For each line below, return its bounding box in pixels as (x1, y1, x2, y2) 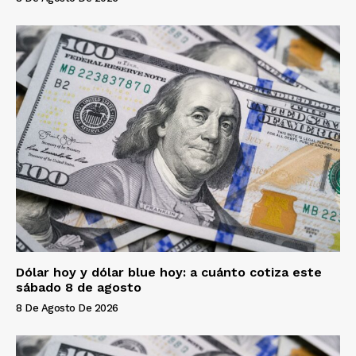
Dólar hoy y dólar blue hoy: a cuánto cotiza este (16, 265, 322, 281)
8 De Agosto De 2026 (16, 302, 118, 315)
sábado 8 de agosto (16, 280, 141, 296)
